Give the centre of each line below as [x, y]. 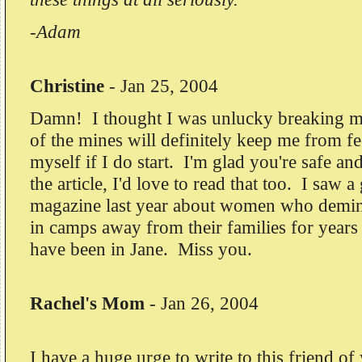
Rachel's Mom [87, 303]
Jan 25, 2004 [169, 86]
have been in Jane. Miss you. [141, 249]
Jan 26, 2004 [210, 303]
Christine [69, 86]
